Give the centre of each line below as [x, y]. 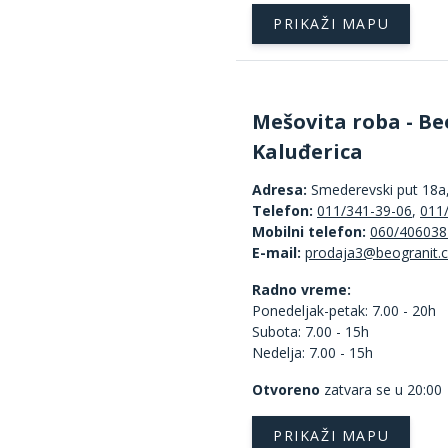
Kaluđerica [307, 151]
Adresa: [279, 189]
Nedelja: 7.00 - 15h [312, 352]
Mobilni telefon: [311, 231]
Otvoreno [286, 389]
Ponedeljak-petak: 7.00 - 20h [344, 310]
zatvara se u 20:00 [381, 389]
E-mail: [276, 252]
